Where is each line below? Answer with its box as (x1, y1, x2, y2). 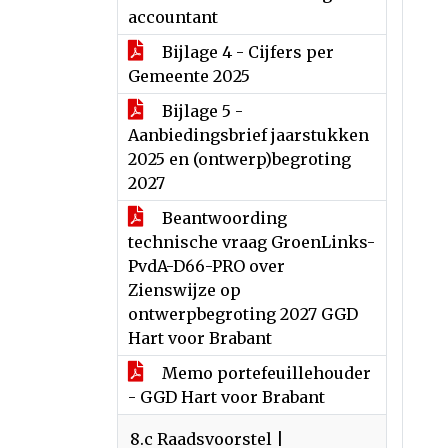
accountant (128, 7, 218, 27)
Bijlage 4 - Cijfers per (158, 42, 334, 62)
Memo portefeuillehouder (158, 363, 371, 383)
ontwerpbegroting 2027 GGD (128, 304, 358, 324)
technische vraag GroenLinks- (128, 232, 375, 252)
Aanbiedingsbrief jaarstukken (128, 125, 369, 145)
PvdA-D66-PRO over (128, 256, 285, 276)
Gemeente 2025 (128, 66, 250, 86)
